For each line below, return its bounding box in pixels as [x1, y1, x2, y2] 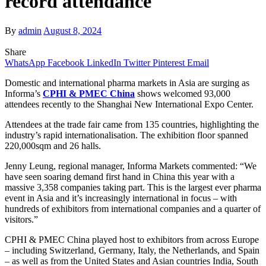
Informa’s [5, 88, 43, 99]
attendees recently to [5, 99, 81, 109]
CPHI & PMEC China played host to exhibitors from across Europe [5, 234, 259, 245]
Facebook [47, 57, 84, 68]
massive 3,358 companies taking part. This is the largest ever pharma [5, 182, 261, 192]
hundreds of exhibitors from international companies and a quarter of [5, 203, 261, 214]
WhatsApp [5, 57, 45, 68]
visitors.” [5, 214, 38, 224]
